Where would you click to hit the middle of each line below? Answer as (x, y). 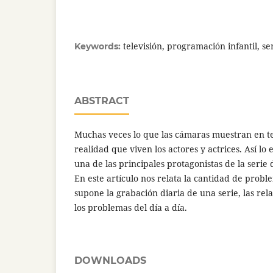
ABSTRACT (102, 101)
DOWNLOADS (110, 260)
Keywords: (99, 46)
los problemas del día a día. (131, 207)
